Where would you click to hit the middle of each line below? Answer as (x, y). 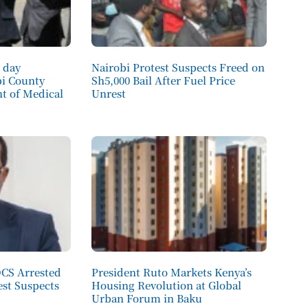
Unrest (108, 93)
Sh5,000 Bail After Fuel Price (163, 80)
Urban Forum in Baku (146, 298)
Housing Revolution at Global (166, 285)
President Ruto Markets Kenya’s (171, 272)
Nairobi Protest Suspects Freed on (178, 67)
